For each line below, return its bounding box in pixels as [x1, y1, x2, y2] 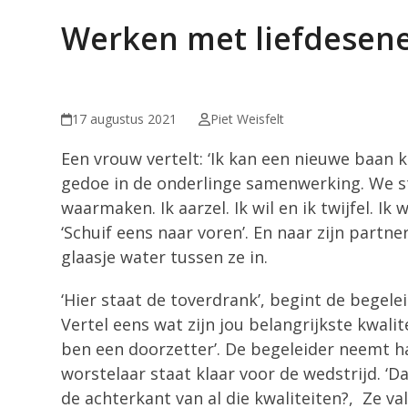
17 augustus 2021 [72, 110, 178, 127]
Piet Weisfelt [209, 110, 284, 127]
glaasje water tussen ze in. [61, 246, 269, 268]
